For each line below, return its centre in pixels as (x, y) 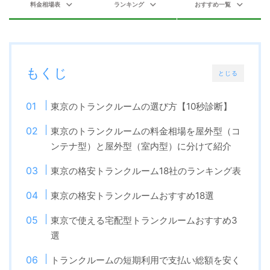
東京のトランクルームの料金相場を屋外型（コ (146, 131)
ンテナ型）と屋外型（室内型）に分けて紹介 (141, 146)
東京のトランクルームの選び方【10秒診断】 (142, 107)
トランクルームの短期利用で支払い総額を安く (146, 260)
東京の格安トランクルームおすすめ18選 (133, 196)
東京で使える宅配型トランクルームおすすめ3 (144, 221)
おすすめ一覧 (213, 5)
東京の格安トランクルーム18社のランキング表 (146, 171)
